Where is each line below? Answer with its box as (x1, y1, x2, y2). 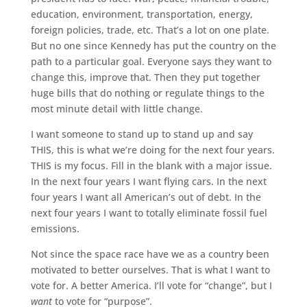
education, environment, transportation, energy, (30, 8, 253, 21)
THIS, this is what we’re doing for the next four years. (30, 143, 275, 157)
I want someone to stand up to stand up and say (30, 127, 253, 141)
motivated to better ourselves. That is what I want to (30, 263, 270, 277)
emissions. (30, 222, 79, 236)
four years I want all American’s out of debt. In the (30, 191, 261, 204)
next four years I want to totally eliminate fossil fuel (30, 206, 267, 220)
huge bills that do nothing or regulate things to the (30, 86, 265, 100)
